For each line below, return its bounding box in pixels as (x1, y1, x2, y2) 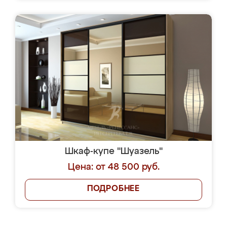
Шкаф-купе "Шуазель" (64, 147, 163, 156)
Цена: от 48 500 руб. (67, 163, 160, 172)
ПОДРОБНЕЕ (87, 185, 140, 193)
